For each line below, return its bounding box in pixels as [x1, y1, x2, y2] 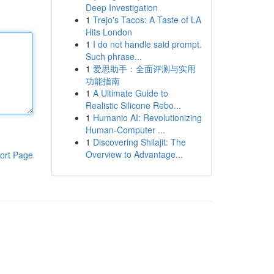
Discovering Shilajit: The [92, 136, 186, 148]
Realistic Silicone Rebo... [85, 99, 181, 111]
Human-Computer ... [85, 124, 165, 136]
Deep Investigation [85, 1, 158, 13]
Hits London [85, 26, 132, 38]
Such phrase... [85, 50, 142, 62]
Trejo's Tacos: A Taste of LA [92, 13, 201, 26]
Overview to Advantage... [85, 148, 183, 160]
